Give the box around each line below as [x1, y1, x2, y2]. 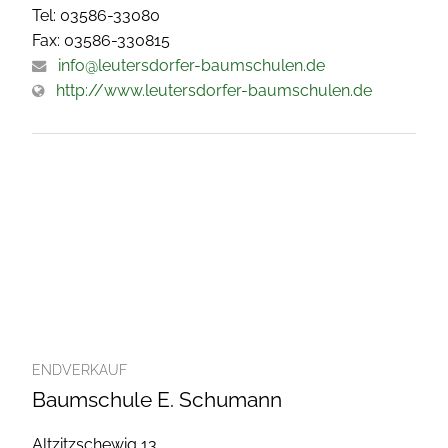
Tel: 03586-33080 [32, 5, 160, 25]
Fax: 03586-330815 [32, 30, 170, 50]
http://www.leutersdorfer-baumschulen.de [56, 80, 372, 100]
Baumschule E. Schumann [32, 386, 282, 412]
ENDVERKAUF [32, 361, 127, 378]
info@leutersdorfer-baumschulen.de [58, 55, 325, 75]
